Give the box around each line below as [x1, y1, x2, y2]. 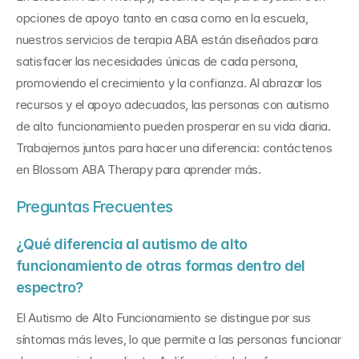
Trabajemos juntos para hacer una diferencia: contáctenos [16, 140, 333, 155]
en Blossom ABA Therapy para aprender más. [16, 162, 261, 177]
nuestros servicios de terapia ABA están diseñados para [16, 32, 318, 47]
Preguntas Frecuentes [16, 197, 172, 216]
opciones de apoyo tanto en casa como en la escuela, [16, 10, 309, 26]
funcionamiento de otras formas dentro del [16, 257, 305, 274]
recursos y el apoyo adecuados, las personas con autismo [16, 97, 329, 112]
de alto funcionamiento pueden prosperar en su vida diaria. [16, 119, 331, 134]
